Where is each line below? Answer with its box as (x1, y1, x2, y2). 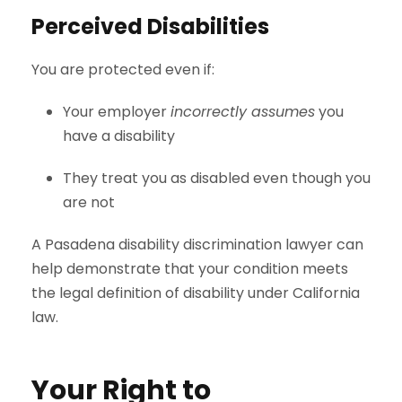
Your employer (63, 101, 170, 123)
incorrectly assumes (170, 101, 315, 123)
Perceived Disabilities (31, 12, 269, 42)
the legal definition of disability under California (31, 283, 360, 304)
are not (63, 192, 115, 214)
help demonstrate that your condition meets (31, 258, 348, 280)
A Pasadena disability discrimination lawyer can (31, 234, 363, 256)
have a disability (63, 126, 175, 147)
